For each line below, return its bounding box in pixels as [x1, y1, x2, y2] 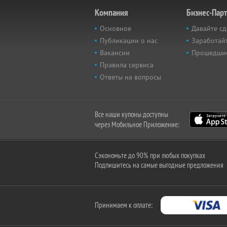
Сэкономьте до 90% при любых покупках [95, 150, 205, 160]
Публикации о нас [100, 36, 158, 45]
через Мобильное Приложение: [95, 120, 179, 129]
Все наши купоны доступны [95, 109, 168, 119]
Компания [95, 7, 128, 18]
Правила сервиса [100, 60, 154, 69]
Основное [100, 24, 131, 33]
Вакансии [100, 48, 130, 57]
